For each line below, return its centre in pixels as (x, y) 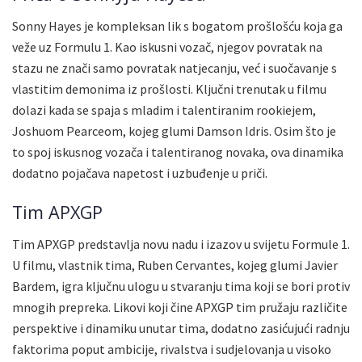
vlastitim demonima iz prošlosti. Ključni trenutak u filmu (169, 88)
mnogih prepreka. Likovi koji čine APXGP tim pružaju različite (180, 307)
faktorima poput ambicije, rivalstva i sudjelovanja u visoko (172, 349)
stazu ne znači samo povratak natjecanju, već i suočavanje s (175, 67)
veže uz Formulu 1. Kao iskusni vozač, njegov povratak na (167, 46)
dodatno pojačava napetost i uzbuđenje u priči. (140, 173)
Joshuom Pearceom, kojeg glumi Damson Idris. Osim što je (174, 130)
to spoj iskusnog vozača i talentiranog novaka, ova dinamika (178, 152)
